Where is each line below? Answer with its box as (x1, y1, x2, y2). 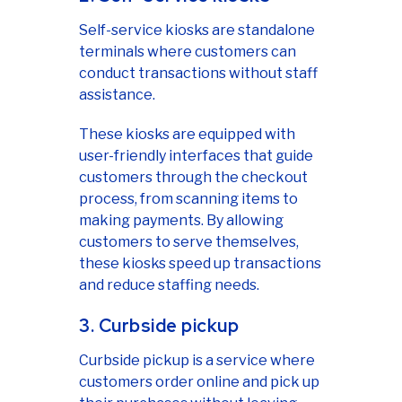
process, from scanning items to (79, 190, 298, 208)
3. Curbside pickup (79, 314, 239, 338)
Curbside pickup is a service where (79, 352, 315, 370)
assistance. (79, 86, 155, 104)
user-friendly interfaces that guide (79, 147, 313, 165)
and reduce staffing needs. (79, 276, 259, 294)
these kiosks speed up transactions (79, 255, 321, 273)
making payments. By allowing (79, 212, 284, 230)
